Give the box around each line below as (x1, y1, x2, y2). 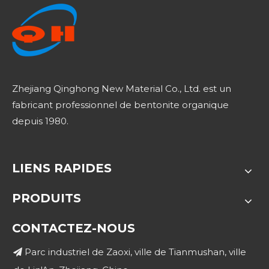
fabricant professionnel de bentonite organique (12, 98, 229, 110)
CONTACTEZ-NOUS (12, 220, 135, 235)
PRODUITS (12, 190, 81, 205)
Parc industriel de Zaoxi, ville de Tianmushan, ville (22, 246, 246, 258)
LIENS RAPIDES (12, 160, 112, 175)
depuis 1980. (12, 115, 68, 127)
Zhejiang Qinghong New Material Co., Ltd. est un (12, 82, 231, 94)
